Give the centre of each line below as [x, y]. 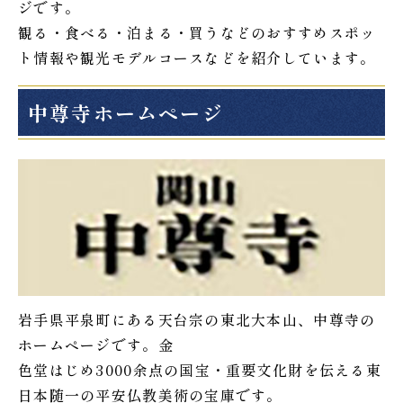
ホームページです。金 [96, 345]
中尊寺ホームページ [126, 112]
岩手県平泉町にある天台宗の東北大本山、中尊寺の [197, 320]
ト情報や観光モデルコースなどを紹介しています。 [197, 58]
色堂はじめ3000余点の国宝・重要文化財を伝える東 [200, 370]
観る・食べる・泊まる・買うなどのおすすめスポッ [197, 33]
